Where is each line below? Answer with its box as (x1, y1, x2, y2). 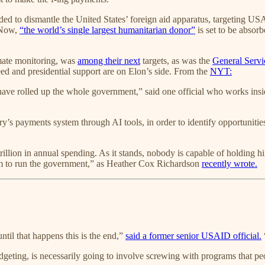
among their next (77, 55, 140, 66)
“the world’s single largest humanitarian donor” (20, 24, 195, 35)
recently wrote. (202, 158, 257, 169)
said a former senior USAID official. (125, 231, 261, 241)
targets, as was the (140, 55, 212, 66)
